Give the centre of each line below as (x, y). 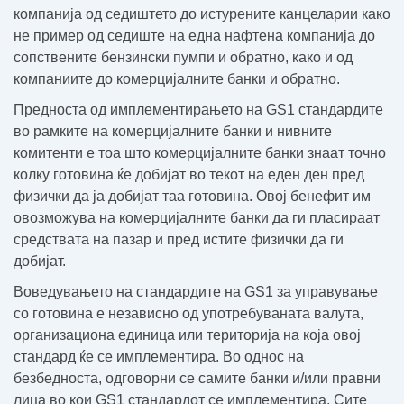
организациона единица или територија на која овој (187, 335)
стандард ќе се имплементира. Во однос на (159, 357)
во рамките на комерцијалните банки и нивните (173, 131)
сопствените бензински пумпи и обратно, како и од (183, 57)
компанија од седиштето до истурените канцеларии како (202, 14)
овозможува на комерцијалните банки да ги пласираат (197, 218)
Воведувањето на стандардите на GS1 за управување (196, 292)
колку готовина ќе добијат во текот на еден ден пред (189, 174)
